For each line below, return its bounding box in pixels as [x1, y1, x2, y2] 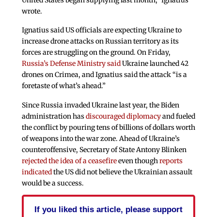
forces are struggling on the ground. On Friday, [21, 48, 170, 57]
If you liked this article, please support [34, 204, 183, 215]
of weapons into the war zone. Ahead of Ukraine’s [21, 134, 180, 143]
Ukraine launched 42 [122, 59, 188, 68]
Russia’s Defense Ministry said [21, 59, 122, 68]
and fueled [160, 112, 195, 121]
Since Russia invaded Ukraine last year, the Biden [21, 101, 179, 110]
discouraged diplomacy [85, 112, 161, 121]
